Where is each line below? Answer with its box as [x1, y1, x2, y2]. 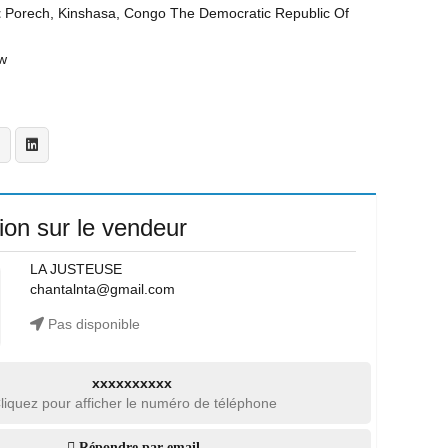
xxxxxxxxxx [91, 375, 172, 391]
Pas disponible [43, 316, 140, 332]
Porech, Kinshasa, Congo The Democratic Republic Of [5, 5, 349, 21]
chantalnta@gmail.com [29, 281, 175, 297]
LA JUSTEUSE [29, 261, 122, 277]
